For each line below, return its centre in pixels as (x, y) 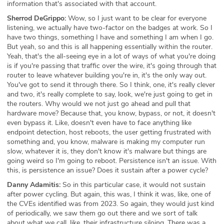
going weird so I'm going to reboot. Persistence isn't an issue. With (112, 160)
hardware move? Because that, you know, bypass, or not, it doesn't (111, 113)
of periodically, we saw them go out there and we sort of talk (102, 213)
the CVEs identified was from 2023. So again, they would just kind (110, 203)
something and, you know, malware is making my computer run (106, 141)
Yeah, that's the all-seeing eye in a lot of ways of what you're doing (111, 56)
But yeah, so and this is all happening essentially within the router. (110, 46)
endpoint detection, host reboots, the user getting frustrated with (109, 132)
